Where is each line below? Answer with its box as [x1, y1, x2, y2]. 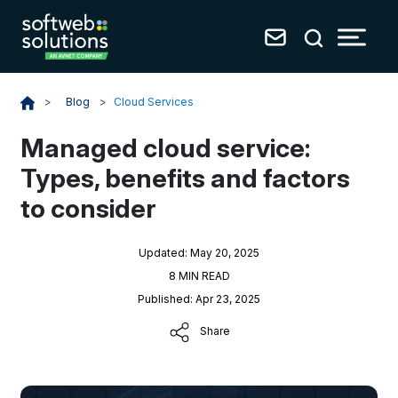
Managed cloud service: [20, 132, 312, 163]
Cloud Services [114, 95, 195, 108]
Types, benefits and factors [20, 163, 351, 194]
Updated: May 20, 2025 [139, 246, 259, 259]
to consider [20, 193, 157, 224]
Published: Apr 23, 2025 [138, 292, 260, 306]
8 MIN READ [168, 269, 230, 283]
